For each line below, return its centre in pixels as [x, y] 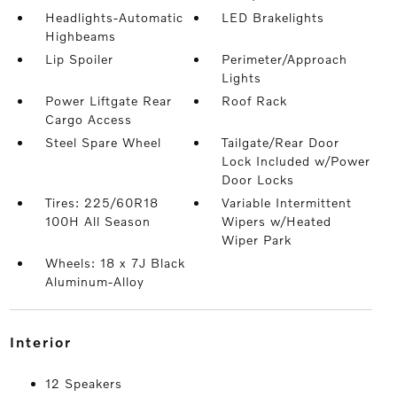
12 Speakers [83, 384]
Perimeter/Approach [285, 59]
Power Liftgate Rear [108, 101]
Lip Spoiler [79, 59]
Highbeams [80, 36]
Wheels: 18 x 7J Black [115, 263]
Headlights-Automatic [114, 18]
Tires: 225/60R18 [101, 203]
